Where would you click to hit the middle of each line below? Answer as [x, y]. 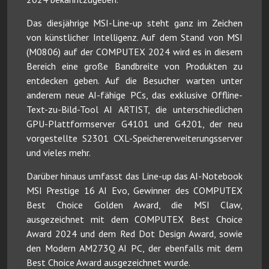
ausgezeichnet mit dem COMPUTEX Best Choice [134, 219]
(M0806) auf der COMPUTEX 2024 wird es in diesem [134, 51]
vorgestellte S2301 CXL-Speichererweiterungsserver [134, 138]
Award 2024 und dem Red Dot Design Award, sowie [134, 233]
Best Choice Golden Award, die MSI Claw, [134, 204]
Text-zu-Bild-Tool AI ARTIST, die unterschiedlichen [134, 109]
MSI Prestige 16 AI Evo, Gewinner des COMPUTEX [134, 190]
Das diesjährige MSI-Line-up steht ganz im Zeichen [134, 23]
